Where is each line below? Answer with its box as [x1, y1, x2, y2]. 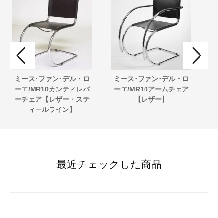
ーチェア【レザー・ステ [15, 95, 90, 104]
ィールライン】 [28, 106, 76, 114]
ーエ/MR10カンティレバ [15, 85, 90, 93]
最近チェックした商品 [56, 158, 162, 170]
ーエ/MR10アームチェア [114, 85, 189, 93]
